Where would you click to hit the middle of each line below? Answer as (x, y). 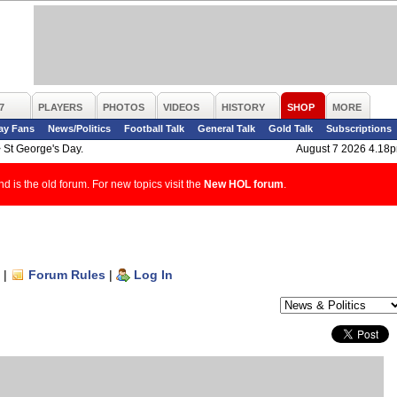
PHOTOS (124, 107)
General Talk (226, 128)
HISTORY (243, 107)
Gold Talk (291, 128)
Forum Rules (67, 275)
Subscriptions (359, 128)
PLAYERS (60, 107)
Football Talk (154, 128)
